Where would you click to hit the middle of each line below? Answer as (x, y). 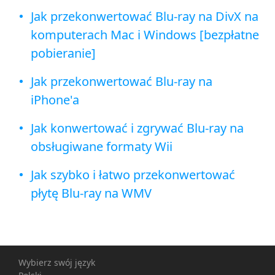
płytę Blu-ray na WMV (91, 193)
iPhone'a (55, 100)
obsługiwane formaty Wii (102, 147)
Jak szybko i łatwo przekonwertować (133, 175)
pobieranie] (63, 53)
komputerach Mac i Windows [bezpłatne (145, 35)
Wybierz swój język (57, 263)
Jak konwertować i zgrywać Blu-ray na (137, 128)
